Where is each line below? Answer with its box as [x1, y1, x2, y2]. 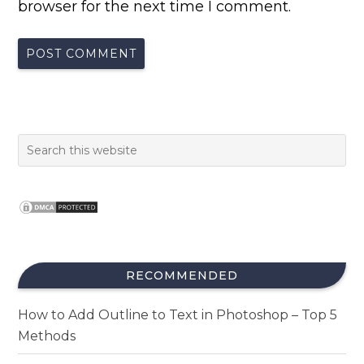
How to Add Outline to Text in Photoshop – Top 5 [18, 307, 338, 323]
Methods [18, 328, 76, 344]
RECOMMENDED [126, 268, 238, 284]
